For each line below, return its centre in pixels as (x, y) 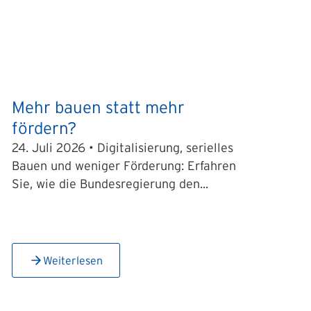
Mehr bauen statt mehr (99, 107)
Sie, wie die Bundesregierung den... (110, 184)
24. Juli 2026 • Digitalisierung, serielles (123, 148)
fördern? (44, 128)
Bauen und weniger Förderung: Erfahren (124, 166)
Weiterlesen (73, 260)
